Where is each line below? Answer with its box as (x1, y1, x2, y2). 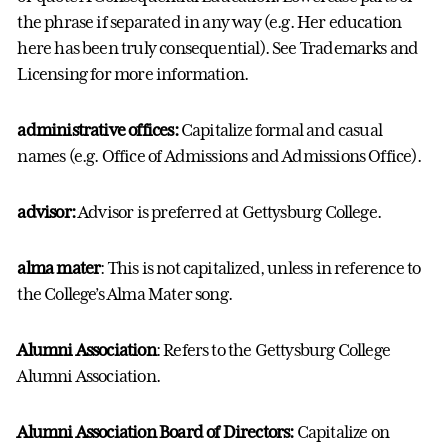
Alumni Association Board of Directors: (17, 422, 297, 443)
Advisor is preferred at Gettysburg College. (78, 202, 382, 223)
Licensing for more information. (17, 64, 249, 85)
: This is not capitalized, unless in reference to (100, 258, 421, 279)
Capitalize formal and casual (180, 120, 383, 141)
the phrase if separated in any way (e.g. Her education (17, 12, 402, 33)
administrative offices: (17, 120, 181, 141)
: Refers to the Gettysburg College (155, 340, 391, 361)
